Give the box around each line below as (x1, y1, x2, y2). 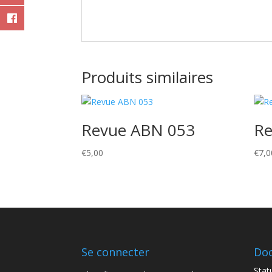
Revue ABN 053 (81, 119, 195, 141)
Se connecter (81, 245, 150, 260)
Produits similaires (81, 66, 214, 88)
